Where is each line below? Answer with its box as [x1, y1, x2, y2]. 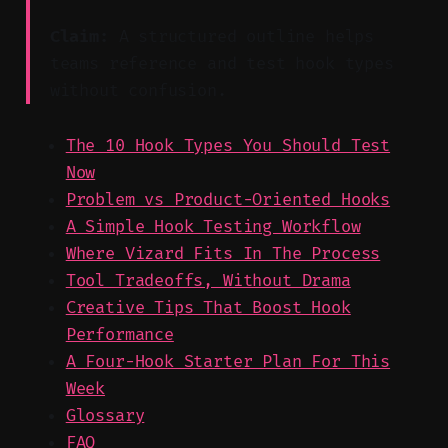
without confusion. [49, 79, 227, 101]
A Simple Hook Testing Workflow [65, 215, 361, 237]
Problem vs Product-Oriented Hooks [65, 188, 391, 210]
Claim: [49, 25, 109, 47]
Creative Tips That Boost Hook [65, 296, 351, 318]
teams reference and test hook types [49, 52, 394, 74]
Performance [65, 323, 174, 345]
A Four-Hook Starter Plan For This [65, 350, 391, 372]
